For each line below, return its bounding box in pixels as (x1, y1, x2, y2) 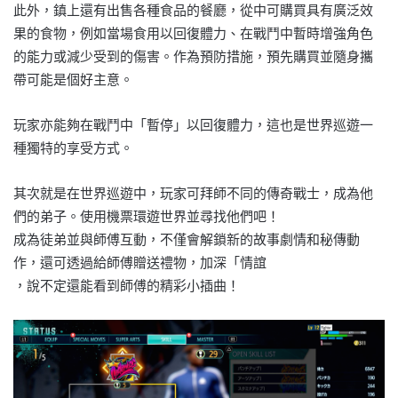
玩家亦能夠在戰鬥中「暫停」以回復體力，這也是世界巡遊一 (13, 116, 373, 134)
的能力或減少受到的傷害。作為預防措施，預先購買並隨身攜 (13, 48, 373, 66)
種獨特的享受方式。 (13, 139, 133, 157)
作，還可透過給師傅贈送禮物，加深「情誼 (13, 254, 267, 272)
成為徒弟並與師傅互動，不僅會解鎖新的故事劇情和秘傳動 (13, 231, 360, 249)
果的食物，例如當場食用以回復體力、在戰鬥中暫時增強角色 (13, 25, 373, 43)
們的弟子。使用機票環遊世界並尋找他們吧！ (13, 208, 280, 226)
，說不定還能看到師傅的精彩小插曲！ (13, 277, 240, 295)
